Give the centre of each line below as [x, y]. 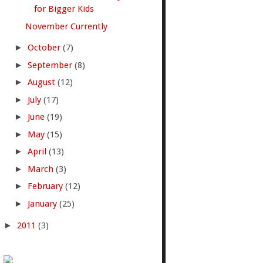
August [42, 82]
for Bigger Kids [64, 9]
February [46, 186]
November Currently [67, 26]
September [51, 65]
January [43, 203]
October [45, 48]
